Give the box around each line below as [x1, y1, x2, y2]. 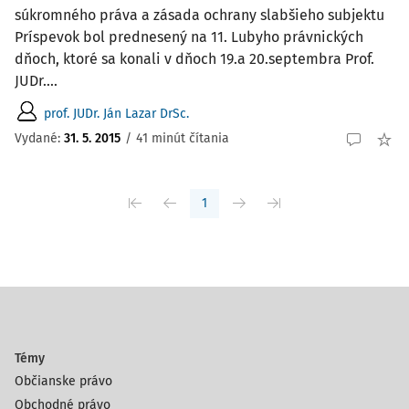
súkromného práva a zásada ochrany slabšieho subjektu [15, 6, 384, 24]
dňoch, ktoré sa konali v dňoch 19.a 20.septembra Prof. [15, 50, 374, 68]
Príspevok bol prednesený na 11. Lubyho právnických [15, 28, 363, 46]
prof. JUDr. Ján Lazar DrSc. [44, 105, 189, 121]
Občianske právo [15, 373, 112, 389]
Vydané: [15, 130, 64, 146]
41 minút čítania [136, 130, 229, 146]
